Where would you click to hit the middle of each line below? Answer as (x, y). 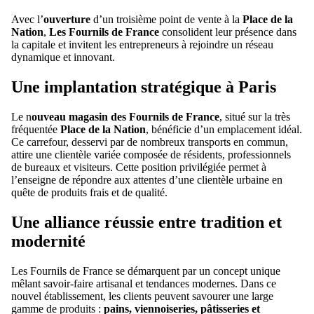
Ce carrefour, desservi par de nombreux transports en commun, (150, 142)
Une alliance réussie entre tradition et (146, 222)
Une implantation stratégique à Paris (144, 87)
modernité (48, 241)
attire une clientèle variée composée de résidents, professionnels (151, 154)
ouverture (67, 19)
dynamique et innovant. (63, 57)
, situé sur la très (255, 116)
